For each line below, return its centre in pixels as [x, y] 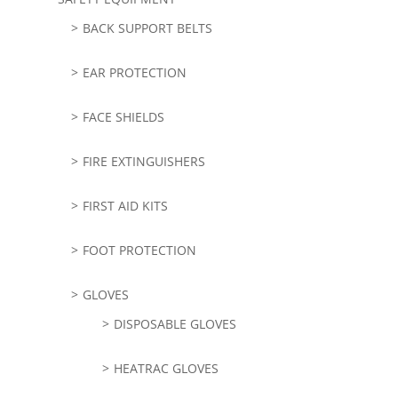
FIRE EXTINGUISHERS [143, 161]
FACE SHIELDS [123, 116]
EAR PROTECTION [134, 72]
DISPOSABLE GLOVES [175, 323]
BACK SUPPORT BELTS [147, 28]
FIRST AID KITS [125, 205]
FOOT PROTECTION [139, 250]
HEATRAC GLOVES [166, 368]
